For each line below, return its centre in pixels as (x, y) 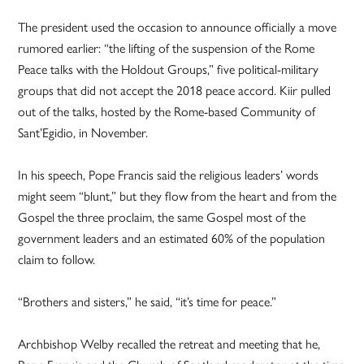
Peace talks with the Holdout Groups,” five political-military (169, 69)
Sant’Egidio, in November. (83, 132)
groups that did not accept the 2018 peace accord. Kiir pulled (175, 90)
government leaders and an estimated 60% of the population (172, 238)
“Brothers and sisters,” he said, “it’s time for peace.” (147, 301)
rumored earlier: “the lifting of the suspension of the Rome (167, 48)
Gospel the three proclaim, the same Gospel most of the (162, 217)
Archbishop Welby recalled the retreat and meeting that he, (169, 344)
